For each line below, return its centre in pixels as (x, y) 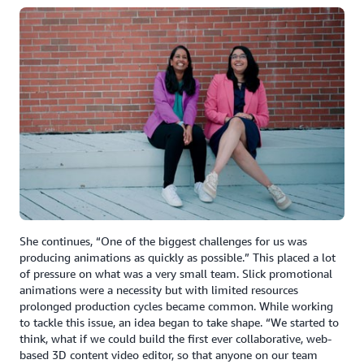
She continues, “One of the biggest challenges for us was (163, 241)
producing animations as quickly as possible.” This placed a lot (178, 258)
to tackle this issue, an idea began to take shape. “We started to (179, 323)
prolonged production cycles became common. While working (176, 306)
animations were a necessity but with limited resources (159, 290)
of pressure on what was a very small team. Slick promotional (176, 274)
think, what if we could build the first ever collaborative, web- (175, 339)
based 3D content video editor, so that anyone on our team (169, 355)
